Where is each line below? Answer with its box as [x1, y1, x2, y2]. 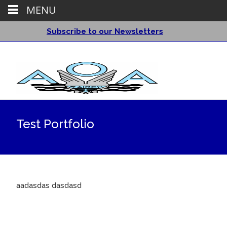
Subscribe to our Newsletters [47, 26, 163, 36]
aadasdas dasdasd [16, 181, 82, 190]
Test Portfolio [16, 117, 94, 131]
